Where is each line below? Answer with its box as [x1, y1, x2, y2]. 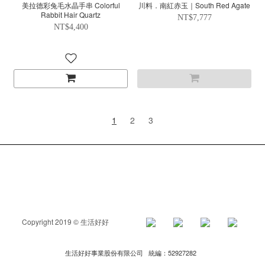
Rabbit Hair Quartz [41, 9, 101, 20]
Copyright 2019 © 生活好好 [21, 216, 137, 227]
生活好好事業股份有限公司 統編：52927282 [65, 248, 200, 257]
